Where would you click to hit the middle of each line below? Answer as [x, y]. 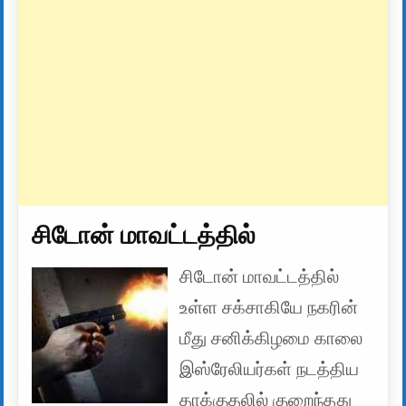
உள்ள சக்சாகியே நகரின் [269, 307]
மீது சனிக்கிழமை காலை [271, 338]
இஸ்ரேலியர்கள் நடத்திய [270, 369]
